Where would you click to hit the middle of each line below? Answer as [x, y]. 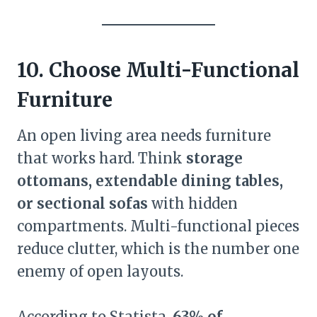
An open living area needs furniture [144, 136]
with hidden [193, 203]
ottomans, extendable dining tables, [150, 181]
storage [214, 158]
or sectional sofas [82, 203]
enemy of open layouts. [100, 271]
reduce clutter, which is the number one [158, 249]
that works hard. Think [102, 158]
